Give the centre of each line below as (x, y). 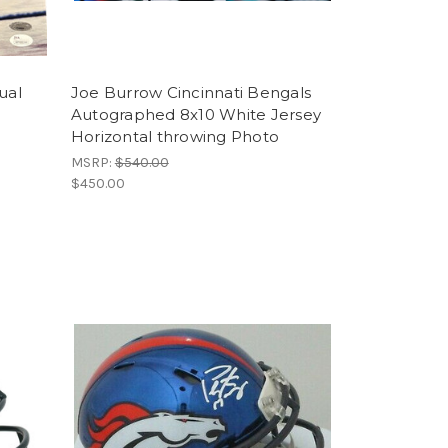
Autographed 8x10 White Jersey (195, 114)
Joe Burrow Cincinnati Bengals (190, 92)
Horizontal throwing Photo (174, 136)
